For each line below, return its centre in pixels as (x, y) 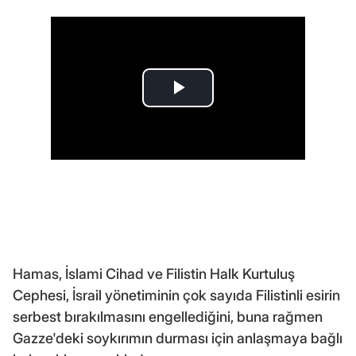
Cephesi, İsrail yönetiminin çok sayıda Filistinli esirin (176, 295)
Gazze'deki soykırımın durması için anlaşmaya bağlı (178, 338)
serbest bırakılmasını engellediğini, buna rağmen (168, 316)
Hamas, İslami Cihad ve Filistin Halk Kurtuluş (154, 273)
